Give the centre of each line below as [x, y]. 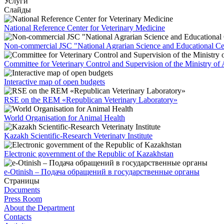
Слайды [17, 9]
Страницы [22, 180]
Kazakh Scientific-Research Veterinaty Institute [78, 135]
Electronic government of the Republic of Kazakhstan [89, 153]
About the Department [39, 207]
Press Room [23, 198]
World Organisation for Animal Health [64, 117]
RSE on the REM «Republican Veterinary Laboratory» [91, 99]
